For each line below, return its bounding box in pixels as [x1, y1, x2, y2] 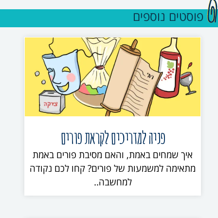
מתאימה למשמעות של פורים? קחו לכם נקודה [30, 162, 196, 175]
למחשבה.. [93, 176, 132, 189]
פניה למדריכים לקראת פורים [60, 127, 165, 149]
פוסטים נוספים [132, 8, 203, 24]
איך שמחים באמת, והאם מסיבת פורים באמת [33, 148, 193, 162]
